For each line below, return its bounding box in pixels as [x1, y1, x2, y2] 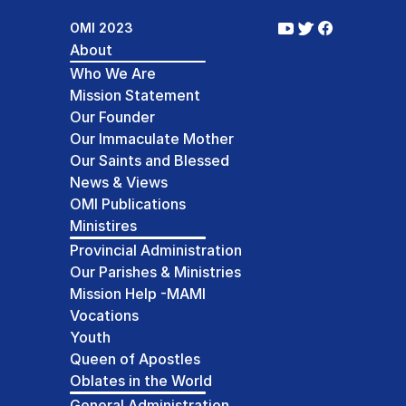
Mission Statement [69, 85, 200, 104]
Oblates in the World [69, 371, 212, 390]
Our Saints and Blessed [69, 150, 229, 169]
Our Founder [69, 107, 155, 126]
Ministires [69, 216, 137, 235]
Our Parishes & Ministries [69, 262, 241, 281]
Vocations [69, 305, 139, 324]
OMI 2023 [69, 20, 133, 36]
